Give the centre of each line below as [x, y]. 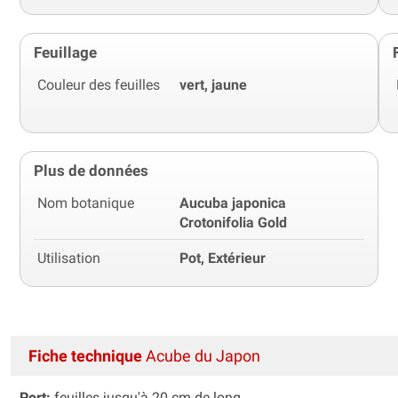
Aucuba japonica [233, 203]
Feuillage [65, 52]
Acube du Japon [201, 355]
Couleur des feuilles [99, 84]
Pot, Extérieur [223, 258]
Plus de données [91, 170]
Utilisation [69, 258]
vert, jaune [213, 84]
